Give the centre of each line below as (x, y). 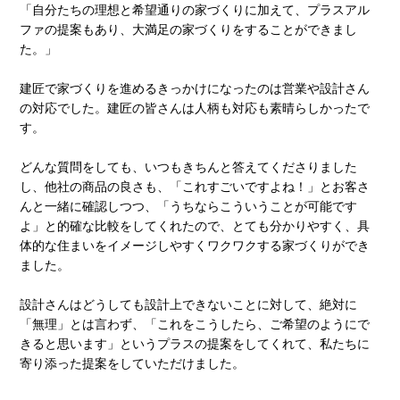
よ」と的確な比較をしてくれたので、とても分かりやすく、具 (195, 227)
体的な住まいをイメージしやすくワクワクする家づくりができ (195, 246)
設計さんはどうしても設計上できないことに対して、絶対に (189, 305)
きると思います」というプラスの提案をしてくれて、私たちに (195, 345)
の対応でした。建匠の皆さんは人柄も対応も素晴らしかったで (195, 109)
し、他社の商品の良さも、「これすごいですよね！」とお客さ (195, 187)
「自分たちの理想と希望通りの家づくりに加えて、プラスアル (195, 11)
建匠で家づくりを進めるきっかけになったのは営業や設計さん (195, 89)
